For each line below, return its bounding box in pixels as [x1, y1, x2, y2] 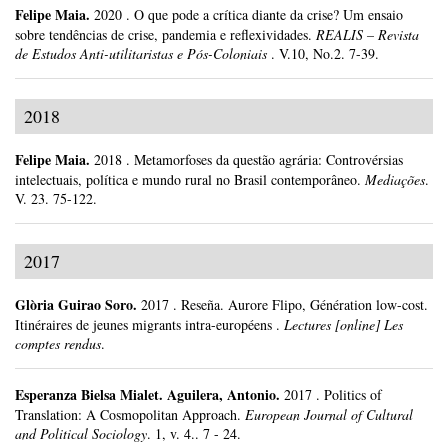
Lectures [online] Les [284, 314, 403, 334]
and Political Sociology [15, 423, 147, 443]
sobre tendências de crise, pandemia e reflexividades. [15, 25, 312, 45]
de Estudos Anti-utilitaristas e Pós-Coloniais [15, 44, 271, 64]
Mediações [365, 169, 425, 189]
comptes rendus [15, 333, 101, 353]
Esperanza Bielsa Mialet [15, 383, 159, 405]
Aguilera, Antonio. [167, 383, 284, 405]
